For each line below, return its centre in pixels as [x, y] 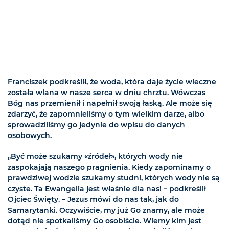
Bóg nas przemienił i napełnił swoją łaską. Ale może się [110, 103]
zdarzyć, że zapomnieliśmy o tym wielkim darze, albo [106, 114]
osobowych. [30, 135]
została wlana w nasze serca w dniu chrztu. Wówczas [107, 92]
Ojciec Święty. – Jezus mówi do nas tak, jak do [93, 199]
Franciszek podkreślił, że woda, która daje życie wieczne [112, 82]
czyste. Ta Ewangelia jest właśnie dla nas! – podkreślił [107, 188]
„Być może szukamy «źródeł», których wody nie [95, 156]
